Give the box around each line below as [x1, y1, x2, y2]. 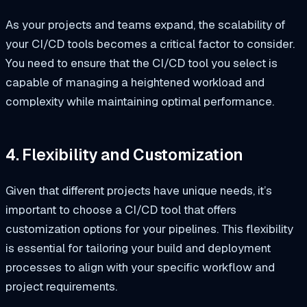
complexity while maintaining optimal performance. [5, 93, 274, 109]
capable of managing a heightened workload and [5, 74, 265, 90]
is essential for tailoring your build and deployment [5, 240, 271, 256]
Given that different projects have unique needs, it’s [5, 182, 272, 198]
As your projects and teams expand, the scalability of [5, 16, 286, 32]
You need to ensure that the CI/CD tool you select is [5, 55, 278, 71]
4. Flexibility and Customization [5, 145, 243, 166]
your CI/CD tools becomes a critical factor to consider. [5, 36, 295, 51]
